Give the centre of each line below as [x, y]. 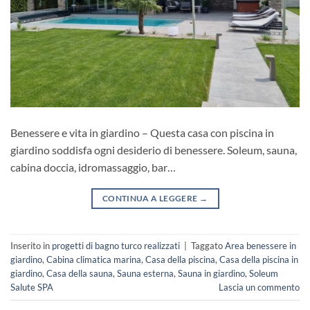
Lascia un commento [259, 288]
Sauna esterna [145, 274]
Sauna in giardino [211, 274]
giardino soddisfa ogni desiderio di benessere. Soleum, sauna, [154, 150]
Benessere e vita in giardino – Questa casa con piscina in [142, 133]
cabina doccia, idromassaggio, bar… [93, 167]
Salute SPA [32, 288]
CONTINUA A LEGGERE [151, 199]
